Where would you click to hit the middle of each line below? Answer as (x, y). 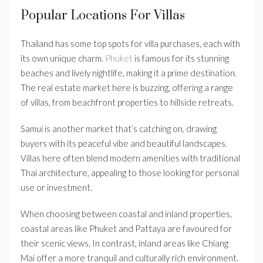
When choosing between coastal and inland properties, (126, 214)
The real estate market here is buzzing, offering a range (127, 88)
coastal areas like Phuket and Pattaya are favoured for (126, 229)
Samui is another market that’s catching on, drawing (119, 129)
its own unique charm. (63, 58)
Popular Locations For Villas (103, 16)
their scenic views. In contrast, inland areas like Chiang (124, 243)
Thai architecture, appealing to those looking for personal (130, 173)
